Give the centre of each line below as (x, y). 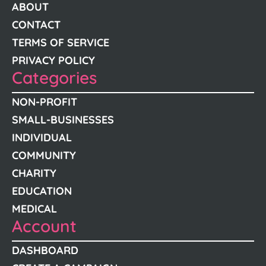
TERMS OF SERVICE (61, 42)
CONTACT (36, 25)
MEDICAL (34, 209)
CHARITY (34, 173)
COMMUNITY (44, 155)
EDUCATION (42, 191)
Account (44, 226)
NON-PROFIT (45, 102)
